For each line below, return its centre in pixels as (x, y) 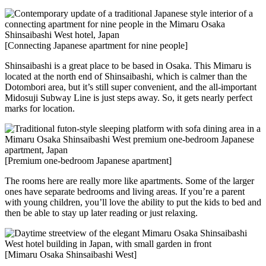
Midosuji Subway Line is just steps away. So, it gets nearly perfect (129, 98)
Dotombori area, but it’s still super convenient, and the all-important (131, 87)
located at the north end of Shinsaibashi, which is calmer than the (126, 77)
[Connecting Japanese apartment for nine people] (96, 46)
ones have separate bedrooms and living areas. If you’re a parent (125, 192)
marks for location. (40, 109)
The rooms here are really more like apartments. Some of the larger (129, 181)
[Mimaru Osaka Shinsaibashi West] (71, 255)
